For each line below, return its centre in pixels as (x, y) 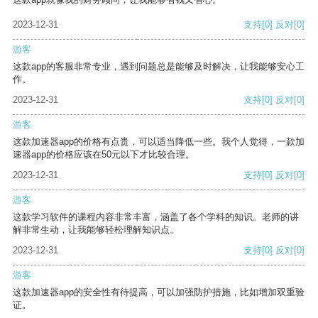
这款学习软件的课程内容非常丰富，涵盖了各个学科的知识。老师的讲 (156, 217)
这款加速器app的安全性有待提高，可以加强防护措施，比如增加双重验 (159, 292)
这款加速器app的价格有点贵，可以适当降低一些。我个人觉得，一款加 (159, 142)
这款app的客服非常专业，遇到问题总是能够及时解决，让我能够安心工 (159, 67)
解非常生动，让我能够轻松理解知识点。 (96, 230)
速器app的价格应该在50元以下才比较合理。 (104, 155)
